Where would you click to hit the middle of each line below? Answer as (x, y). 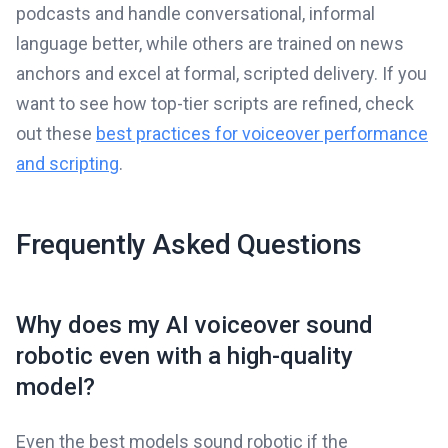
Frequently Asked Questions (189, 244)
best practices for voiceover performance (262, 133)
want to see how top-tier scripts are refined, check (215, 103)
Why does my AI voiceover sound (194, 324)
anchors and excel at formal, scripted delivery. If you (221, 73)
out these (56, 133)
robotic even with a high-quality (184, 355)
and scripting (67, 163)
